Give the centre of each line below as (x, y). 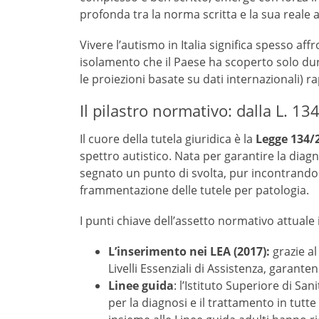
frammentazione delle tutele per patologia (193, 190)
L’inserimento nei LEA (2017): (189, 251)
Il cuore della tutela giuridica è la (168, 138)
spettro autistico (124, 156)
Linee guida (141, 286)
